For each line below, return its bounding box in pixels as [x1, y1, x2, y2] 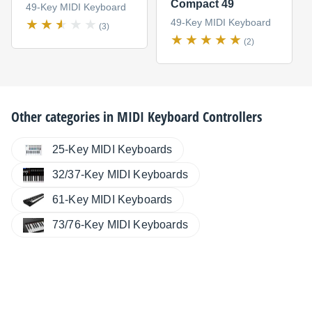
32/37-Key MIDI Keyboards [52, 169, 188, 181]
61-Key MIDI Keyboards [52, 194, 173, 206]
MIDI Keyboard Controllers [117, 107, 262, 127]
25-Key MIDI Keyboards [52, 143, 173, 156]
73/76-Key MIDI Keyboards [52, 219, 188, 231]
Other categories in [11, 107, 117, 127]
